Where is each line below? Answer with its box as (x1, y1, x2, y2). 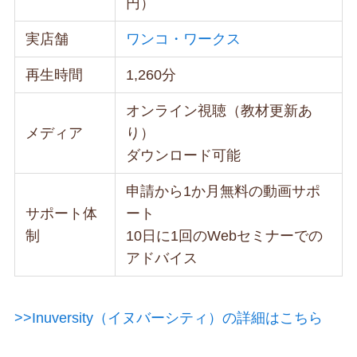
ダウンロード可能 (126, 147, 241, 163)
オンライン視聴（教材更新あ (126, 102, 313, 119)
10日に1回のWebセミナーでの (126, 227, 324, 244)
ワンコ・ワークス (126, 30, 241, 47)
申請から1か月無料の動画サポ (126, 182, 321, 199)
